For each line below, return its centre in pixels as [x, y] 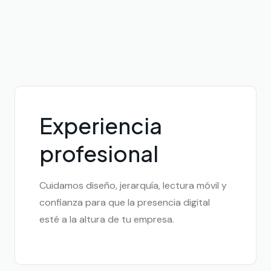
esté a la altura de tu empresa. [106, 220]
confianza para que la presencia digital [124, 203]
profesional [99, 154]
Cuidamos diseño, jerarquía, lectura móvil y [133, 186]
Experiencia [100, 126]
